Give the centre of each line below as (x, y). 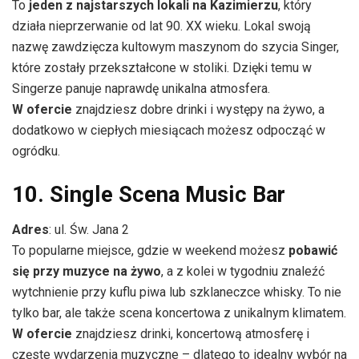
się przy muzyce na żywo (87, 272)
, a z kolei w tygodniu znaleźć (243, 272)
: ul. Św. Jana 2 (89, 230)
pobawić (313, 251)
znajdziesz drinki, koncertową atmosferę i (191, 334)
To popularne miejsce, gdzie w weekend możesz (150, 251)
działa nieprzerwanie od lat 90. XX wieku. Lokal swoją (161, 26)
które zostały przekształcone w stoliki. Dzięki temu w (162, 68)
